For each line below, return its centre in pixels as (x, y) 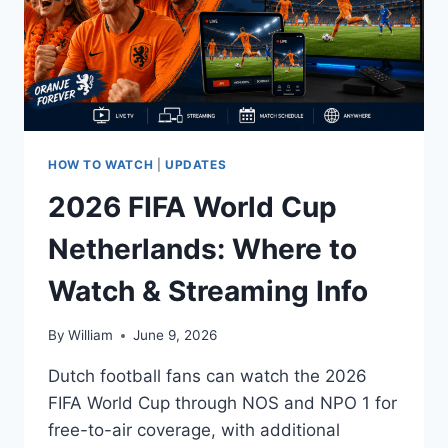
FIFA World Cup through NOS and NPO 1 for (222, 403)
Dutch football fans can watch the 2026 (207, 376)
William (91, 335)
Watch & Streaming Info (208, 290)
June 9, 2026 (175, 335)
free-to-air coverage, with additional (194, 430)
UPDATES (195, 164)
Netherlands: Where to (202, 248)
